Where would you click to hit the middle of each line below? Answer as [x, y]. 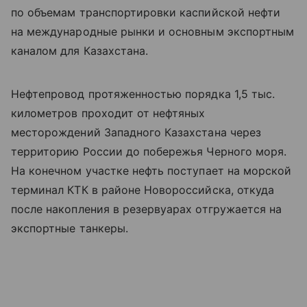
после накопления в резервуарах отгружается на [147, 209]
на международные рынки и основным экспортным [153, 32]
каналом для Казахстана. [80, 51]
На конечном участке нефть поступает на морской [151, 171]
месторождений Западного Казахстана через [136, 133]
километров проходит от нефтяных [108, 113]
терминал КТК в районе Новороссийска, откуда [143, 190]
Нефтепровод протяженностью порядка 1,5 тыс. [143, 94]
